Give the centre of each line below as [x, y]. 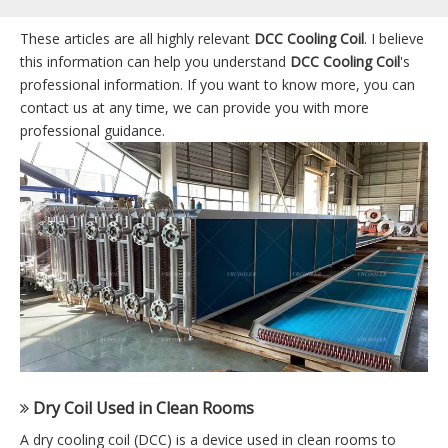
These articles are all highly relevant [137, 38]
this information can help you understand [155, 61]
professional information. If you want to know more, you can [217, 84]
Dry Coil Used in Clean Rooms [143, 407]
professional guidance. [92, 130]
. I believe [394, 38]
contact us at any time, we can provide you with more [194, 107]
